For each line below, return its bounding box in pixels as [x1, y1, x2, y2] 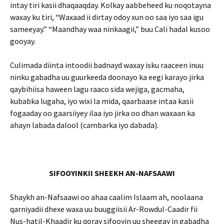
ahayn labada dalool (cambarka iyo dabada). [10, 120, 158, 130]
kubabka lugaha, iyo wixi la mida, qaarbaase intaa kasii [10, 96, 193, 106]
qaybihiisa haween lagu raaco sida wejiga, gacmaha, [10, 84, 184, 94]
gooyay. [10, 36, 35, 46]
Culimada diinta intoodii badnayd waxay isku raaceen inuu [10, 60, 203, 70]
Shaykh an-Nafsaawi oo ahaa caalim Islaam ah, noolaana [10, 192, 203, 202]
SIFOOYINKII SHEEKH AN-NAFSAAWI [49, 168, 175, 178]
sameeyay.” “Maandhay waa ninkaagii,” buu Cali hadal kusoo [10, 24, 210, 34]
